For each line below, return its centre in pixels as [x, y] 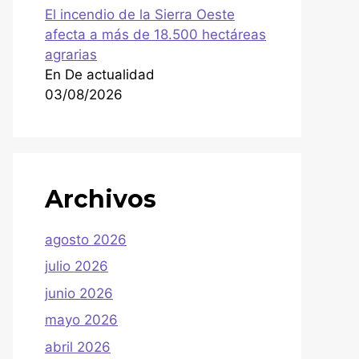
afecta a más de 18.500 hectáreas [155, 34]
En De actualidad [100, 74]
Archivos [101, 199]
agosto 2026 [86, 239]
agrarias [71, 54]
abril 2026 [78, 347]
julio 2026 [77, 266]
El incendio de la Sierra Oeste [140, 14]
